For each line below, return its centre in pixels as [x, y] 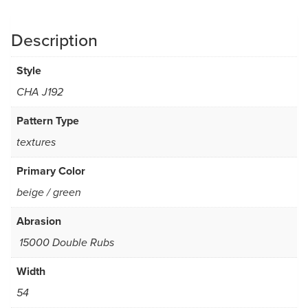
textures [36, 143]
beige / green [49, 193]
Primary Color [51, 171]
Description [54, 40]
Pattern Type [48, 121]
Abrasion [39, 221]
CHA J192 [40, 93]
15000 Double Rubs [65, 243]
